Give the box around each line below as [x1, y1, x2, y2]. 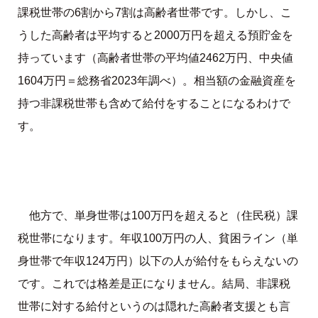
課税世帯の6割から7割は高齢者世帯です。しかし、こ [17, 6, 292, 19]
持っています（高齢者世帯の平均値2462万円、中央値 [17, 52, 293, 65]
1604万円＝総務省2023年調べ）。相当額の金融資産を [17, 75, 296, 87]
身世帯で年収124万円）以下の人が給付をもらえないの [17, 255, 298, 268]
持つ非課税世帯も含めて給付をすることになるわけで [17, 97, 290, 110]
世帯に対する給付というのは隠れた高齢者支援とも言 [17, 300, 290, 313]
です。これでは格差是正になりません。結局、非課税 [17, 278, 290, 290]
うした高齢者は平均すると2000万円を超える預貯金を [17, 29, 293, 42]
